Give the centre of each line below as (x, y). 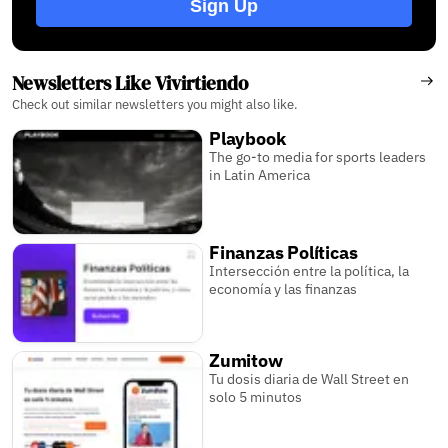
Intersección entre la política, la (309, 270)
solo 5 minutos (256, 396)
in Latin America (260, 174)
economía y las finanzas (283, 288)
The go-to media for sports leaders (318, 156)
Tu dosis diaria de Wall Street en (309, 378)
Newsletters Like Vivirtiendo (130, 82)
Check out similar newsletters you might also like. (155, 104)
